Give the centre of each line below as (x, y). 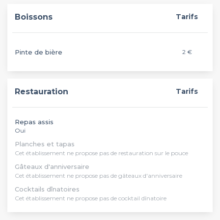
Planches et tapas (45, 144)
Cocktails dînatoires (47, 189)
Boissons (34, 17)
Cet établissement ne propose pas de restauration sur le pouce (101, 153)
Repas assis (34, 122)
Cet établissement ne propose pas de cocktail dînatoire (91, 198)
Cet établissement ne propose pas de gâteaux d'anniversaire (98, 176)
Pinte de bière (39, 52)
